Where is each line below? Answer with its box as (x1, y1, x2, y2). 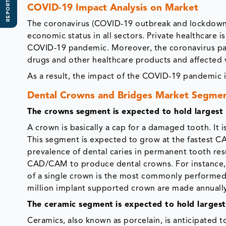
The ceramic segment (27, 201, 114, 209)
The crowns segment (27, 108, 111, 117)
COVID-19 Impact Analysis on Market (27, 4, 199, 14)
